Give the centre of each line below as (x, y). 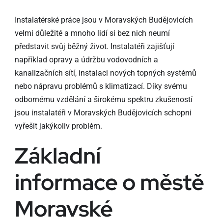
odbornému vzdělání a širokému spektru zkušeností (103, 99)
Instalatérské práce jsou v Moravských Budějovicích (104, 20)
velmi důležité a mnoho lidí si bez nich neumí (92, 33)
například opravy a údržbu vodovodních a (86, 59)
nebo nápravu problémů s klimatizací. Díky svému (101, 86)
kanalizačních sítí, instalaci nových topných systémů (105, 73)
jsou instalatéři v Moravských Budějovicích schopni (103, 112)
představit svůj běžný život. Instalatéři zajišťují (94, 46)
